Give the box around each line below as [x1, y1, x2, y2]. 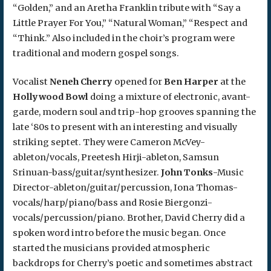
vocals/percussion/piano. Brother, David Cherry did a [12, 212, 245, 223]
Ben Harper [162, 76, 218, 87]
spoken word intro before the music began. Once [12, 227, 226, 238]
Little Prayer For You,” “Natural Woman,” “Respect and [12, 18, 247, 29]
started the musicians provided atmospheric [12, 242, 210, 253]
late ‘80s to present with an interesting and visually [12, 121, 237, 132]
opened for [112, 76, 162, 87]
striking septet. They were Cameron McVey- [12, 136, 205, 148]
